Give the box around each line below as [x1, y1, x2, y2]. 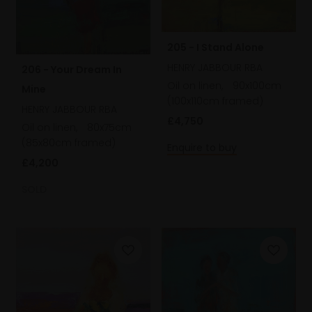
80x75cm [87, 120, 132, 135]
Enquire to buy [167, 141, 237, 155]
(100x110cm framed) [167, 94, 263, 109]
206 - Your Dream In [22, 63, 122, 77]
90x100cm [233, 79, 281, 93]
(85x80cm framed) [22, 136, 116, 150]
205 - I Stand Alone [167, 40, 264, 55]
